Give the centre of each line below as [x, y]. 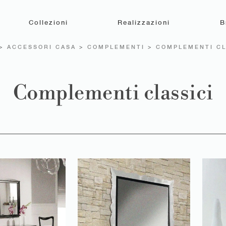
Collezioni [48, 23]
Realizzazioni [144, 23]
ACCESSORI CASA [41, 47]
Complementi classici [113, 93]
